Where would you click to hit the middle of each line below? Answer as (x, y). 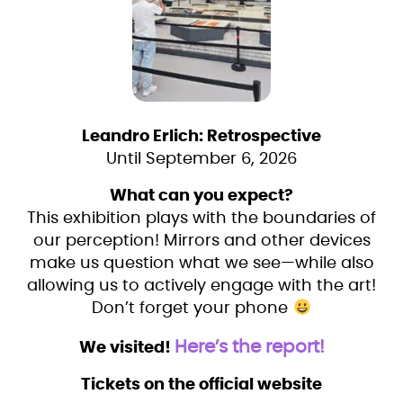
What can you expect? (201, 196)
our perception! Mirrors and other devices (201, 241)
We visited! (126, 348)
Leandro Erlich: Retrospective (201, 136)
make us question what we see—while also (201, 263)
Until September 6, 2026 (201, 159)
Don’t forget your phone (193, 308)
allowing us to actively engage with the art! (201, 286)
